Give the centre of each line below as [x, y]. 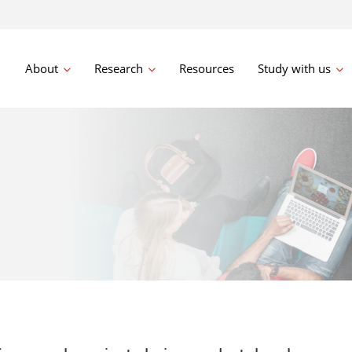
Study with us [295, 68]
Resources [207, 68]
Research [119, 68]
